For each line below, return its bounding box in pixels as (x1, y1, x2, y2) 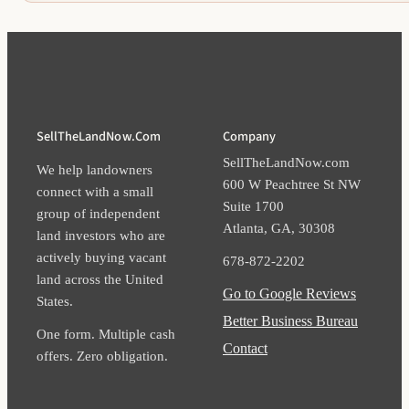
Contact (223, 341, 267, 357)
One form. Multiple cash (37, 326, 175, 342)
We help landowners (37, 162, 152, 178)
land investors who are (37, 227, 165, 244)
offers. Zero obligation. (37, 348, 168, 364)
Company (223, 127, 277, 147)
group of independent (37, 205, 160, 222)
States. (37, 293, 73, 309)
